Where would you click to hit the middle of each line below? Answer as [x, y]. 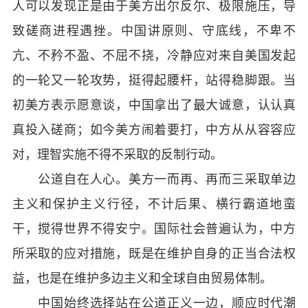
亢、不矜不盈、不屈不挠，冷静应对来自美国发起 [154, 55]
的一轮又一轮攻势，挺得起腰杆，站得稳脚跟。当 [154, 80]
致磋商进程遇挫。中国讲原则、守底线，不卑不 [154, 30]
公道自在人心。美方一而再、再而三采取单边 [154, 179]
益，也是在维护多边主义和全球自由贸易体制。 [142, 278]
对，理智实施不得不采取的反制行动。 [117, 154]
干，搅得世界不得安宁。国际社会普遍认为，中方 [154, 228]
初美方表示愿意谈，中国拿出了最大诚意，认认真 [154, 104]
